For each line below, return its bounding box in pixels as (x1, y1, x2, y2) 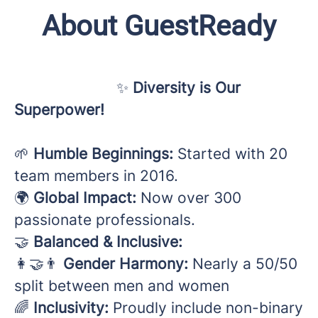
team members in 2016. (14, 167, 178, 185)
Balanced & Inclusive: (33, 233, 182, 251)
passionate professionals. (14, 211, 195, 229)
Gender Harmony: (63, 255, 188, 273)
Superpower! (14, 101, 104, 119)
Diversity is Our (133, 79, 241, 97)
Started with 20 (173, 145, 287, 163)
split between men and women (14, 277, 229, 295)
